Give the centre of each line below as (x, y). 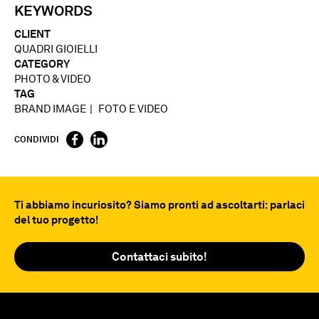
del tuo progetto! (56, 220)
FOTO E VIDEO (133, 109)
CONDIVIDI (37, 140)
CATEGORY (42, 64)
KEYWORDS (53, 11)
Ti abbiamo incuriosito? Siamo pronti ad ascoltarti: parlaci (159, 205)
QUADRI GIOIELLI (56, 49)
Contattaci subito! (159, 257)
